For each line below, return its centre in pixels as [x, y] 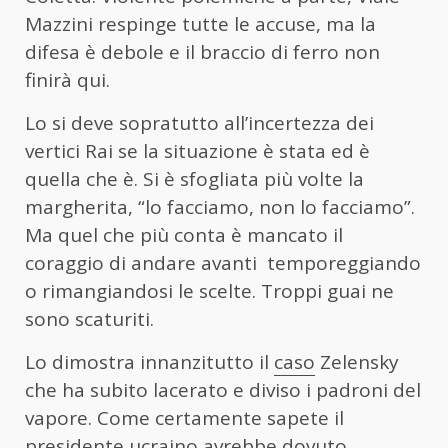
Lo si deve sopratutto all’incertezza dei [199, 122]
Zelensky [357, 361]
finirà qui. [67, 79]
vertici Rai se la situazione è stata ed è [197, 150]
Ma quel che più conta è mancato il [184, 234]
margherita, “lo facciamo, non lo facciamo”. [220, 206]
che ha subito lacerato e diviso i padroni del [223, 389]
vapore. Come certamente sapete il [184, 417]
